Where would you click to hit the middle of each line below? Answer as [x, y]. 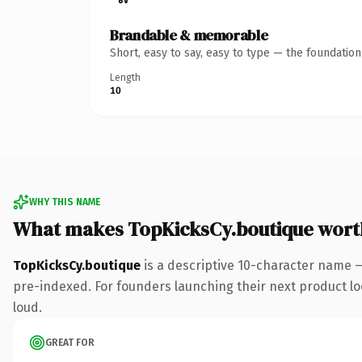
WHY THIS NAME [65, 202]
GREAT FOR [70, 342]
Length [125, 77]
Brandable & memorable [189, 35]
